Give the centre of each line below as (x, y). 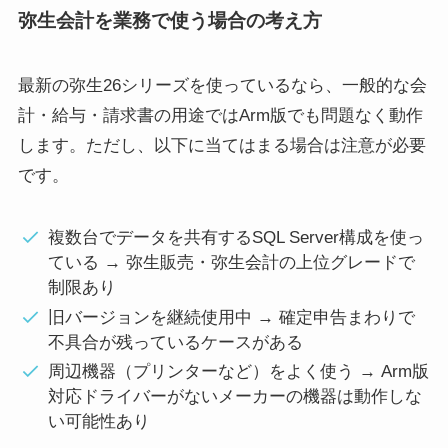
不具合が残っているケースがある (175, 342)
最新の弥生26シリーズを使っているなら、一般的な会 (222, 86)
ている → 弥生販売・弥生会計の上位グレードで (231, 263)
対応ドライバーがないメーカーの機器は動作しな (234, 396)
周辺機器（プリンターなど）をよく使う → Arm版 (238, 371)
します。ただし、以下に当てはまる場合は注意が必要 (221, 146)
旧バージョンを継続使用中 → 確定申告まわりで (231, 317)
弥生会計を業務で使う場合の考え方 (169, 20)
